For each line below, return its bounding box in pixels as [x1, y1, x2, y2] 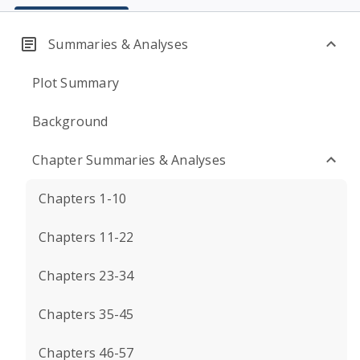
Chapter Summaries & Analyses [32, 151, 226, 169]
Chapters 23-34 [39, 267, 134, 284]
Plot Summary [32, 74, 119, 92]
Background [32, 112, 108, 130]
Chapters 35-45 [39, 305, 134, 323]
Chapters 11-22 [39, 228, 134, 246]
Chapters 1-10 [39, 190, 127, 207]
